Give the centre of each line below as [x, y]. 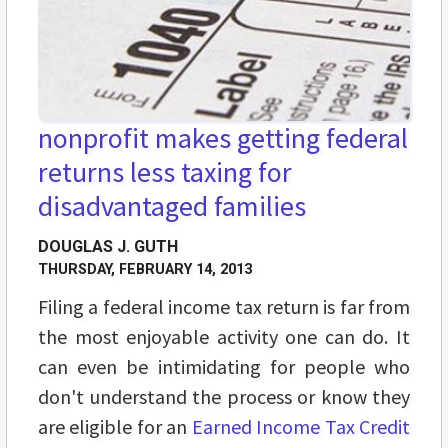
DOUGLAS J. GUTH [108, 246]
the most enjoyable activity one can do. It [224, 336]
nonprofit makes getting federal [223, 137]
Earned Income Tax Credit [301, 426]
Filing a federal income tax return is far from [224, 306]
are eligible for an [115, 426]
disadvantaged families [172, 205]
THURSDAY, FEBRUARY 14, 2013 [145, 269]
